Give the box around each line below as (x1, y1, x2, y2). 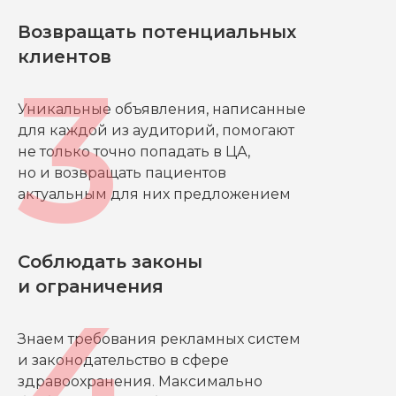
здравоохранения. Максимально (18, 373, 263, 391)
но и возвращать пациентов (18, 164, 226, 182)
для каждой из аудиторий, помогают (18, 122, 294, 140)
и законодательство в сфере (18, 352, 229, 369)
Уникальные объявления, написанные (18, 101, 306, 118)
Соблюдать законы (18, 251, 202, 273)
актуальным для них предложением (18, 186, 291, 203)
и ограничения (18, 276, 164, 298)
